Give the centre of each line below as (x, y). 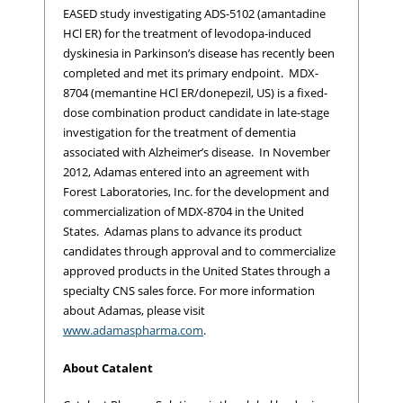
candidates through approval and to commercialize (199, 251)
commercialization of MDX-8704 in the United (184, 212)
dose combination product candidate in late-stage (196, 113)
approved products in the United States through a (197, 271)
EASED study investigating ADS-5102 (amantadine (194, 14)
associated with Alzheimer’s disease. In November (197, 152)
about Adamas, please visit (134, 311)
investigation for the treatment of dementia (179, 133)
